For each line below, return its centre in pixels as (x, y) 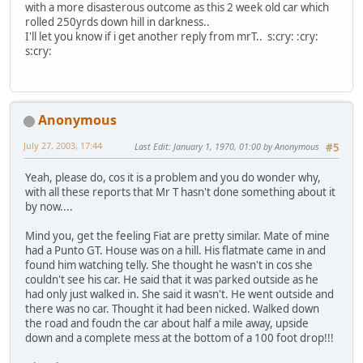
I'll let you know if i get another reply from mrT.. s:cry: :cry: (172, 37)
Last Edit (152, 147)
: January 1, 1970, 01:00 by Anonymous (244, 147)
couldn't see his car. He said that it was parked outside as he (172, 279)
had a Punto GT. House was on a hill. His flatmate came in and (175, 250)
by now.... (49, 206)
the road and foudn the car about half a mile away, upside (167, 323)
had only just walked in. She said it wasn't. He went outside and (179, 294)
